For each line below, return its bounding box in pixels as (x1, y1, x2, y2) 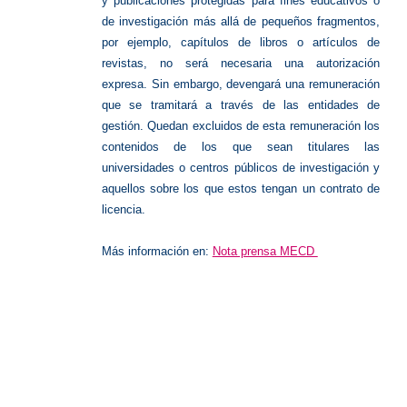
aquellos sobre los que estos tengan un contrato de (101, 182, 381, 196)
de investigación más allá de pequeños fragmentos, (101, 15, 381, 29)
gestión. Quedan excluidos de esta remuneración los (101, 119, 381, 134)
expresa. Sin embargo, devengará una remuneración (101, 77, 381, 92)
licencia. (101, 203, 145, 217)
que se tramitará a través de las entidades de (101, 98, 381, 113)
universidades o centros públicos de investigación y (101, 161, 381, 175)
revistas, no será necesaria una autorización (101, 56, 381, 71)
